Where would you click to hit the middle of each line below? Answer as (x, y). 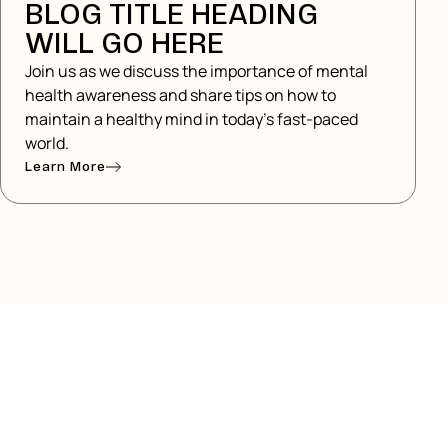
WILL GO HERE (124, 44)
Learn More (65, 167)
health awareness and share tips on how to (180, 95)
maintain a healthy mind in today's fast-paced (191, 119)
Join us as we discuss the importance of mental (196, 71)
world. (47, 143)
